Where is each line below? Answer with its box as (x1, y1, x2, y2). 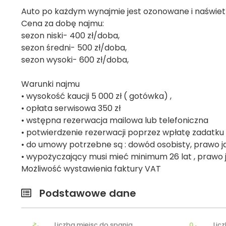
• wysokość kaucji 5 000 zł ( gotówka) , (21, 90, 172, 102)
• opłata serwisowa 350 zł (21, 102, 121, 114)
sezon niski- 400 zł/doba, (21, 29, 120, 41)
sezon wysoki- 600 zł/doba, (21, 53, 129, 66)
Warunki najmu (21, 78, 80, 90)
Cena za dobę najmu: (21, 17, 104, 29)
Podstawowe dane (39, 186, 136, 200)
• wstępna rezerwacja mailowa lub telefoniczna (21, 114, 208, 126)
